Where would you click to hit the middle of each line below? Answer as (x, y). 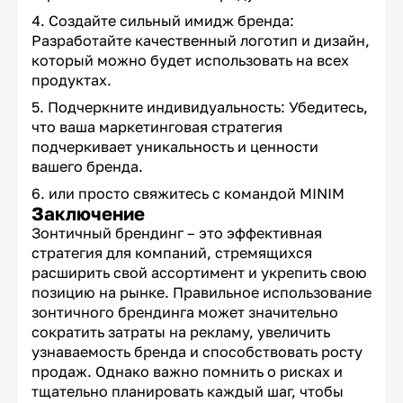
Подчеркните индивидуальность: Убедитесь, (208, 107)
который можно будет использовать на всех (190, 61)
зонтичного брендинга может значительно (185, 313)
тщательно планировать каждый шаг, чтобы (188, 392)
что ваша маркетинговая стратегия (157, 127)
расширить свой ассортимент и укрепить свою (199, 273)
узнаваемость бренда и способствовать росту (197, 352)
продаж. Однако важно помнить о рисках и (187, 372)
